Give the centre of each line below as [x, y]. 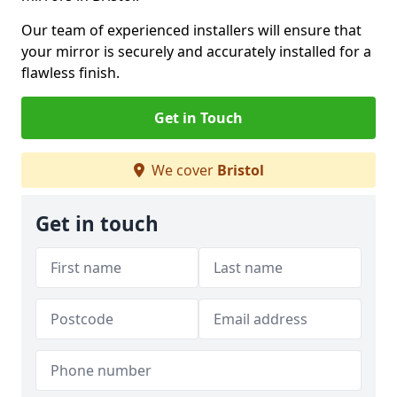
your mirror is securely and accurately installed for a [196, 51]
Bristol [240, 170]
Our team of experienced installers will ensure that [191, 30]
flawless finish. [70, 73]
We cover [182, 170]
